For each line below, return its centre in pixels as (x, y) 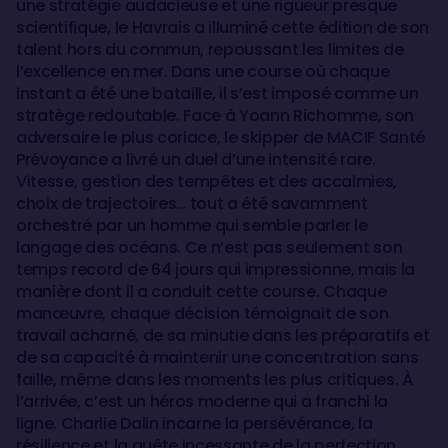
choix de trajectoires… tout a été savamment (192, 203)
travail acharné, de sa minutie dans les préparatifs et (223, 335)
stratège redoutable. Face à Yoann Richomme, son (215, 115)
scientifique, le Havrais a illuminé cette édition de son (223, 27)
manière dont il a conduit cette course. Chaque (201, 291)
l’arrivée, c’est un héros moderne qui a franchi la (202, 401)
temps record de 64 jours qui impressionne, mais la (215, 269)
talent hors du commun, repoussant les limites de (210, 49)
